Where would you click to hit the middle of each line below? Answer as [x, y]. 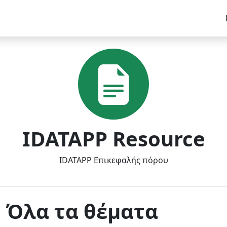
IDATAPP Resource [113, 139]
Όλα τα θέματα [82, 211]
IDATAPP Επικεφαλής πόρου [113, 160]
